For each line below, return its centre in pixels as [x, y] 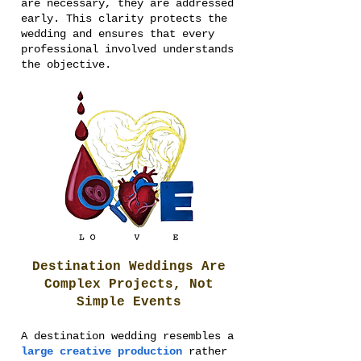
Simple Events [129, 302]
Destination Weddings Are [129, 267]
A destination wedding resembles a [127, 336]
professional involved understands [127, 49]
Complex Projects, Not [129, 284]
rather [205, 351]
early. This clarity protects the [124, 19]
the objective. [66, 64]
